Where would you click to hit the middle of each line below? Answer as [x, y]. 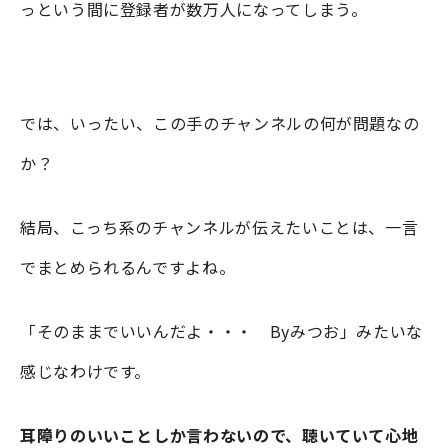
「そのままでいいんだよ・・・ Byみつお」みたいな [221, 330]
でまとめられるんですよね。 [128, 266]
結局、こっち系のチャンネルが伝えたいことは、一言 [219, 226]
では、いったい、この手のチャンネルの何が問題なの [220, 122]
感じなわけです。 [86, 370]
